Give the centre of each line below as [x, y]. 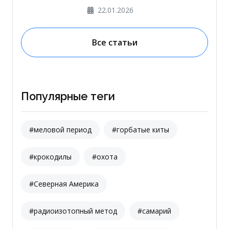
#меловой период [60, 130]
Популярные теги [68, 97]
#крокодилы [50, 157]
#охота [105, 157]
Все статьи [114, 43]
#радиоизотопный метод [73, 211]
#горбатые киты [141, 130]
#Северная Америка [64, 184]
